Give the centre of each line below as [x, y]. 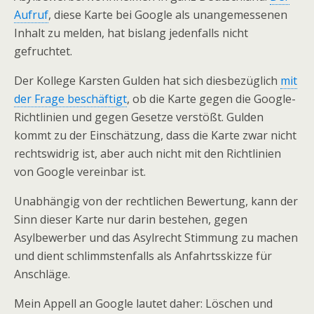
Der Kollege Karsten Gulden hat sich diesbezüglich [147, 81]
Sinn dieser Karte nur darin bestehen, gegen [131, 219]
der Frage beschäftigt [70, 99]
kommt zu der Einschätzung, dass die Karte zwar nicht [155, 135]
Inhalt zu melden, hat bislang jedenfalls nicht [131, 33]
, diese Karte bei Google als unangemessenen [168, 15]
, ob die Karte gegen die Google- [211, 99]
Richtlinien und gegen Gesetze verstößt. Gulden [139, 117]
